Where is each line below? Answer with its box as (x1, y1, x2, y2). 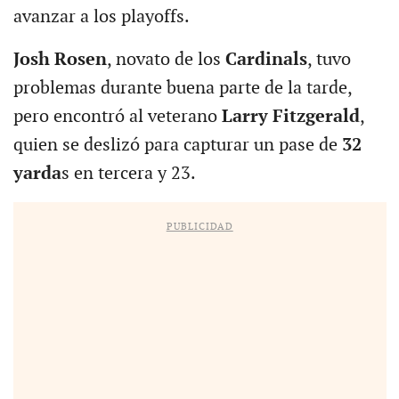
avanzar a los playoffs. (12, 6, 190, 28)
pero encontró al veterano (12, 106, 222, 128)
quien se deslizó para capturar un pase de (12, 134, 342, 157)
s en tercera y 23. (61, 163, 196, 185)
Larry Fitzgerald (221, 106, 360, 128)
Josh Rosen (12, 49, 107, 71)
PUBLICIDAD (166, 221, 233, 233)
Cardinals (224, 49, 307, 71)
